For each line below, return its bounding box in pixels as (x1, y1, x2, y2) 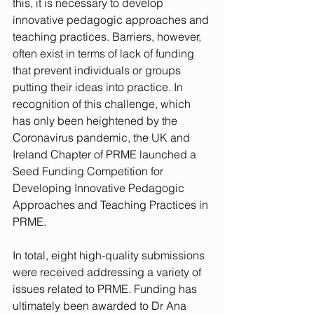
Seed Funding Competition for (13, 164, 166, 178)
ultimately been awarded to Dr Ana (13, 299, 189, 313)
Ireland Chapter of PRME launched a (13, 147, 199, 161)
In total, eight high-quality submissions (13, 248, 207, 262)
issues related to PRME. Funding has (13, 282, 200, 296)
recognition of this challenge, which (13, 97, 193, 111)
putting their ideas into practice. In (13, 80, 186, 94)
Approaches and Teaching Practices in (13, 198, 211, 212)
